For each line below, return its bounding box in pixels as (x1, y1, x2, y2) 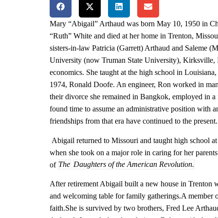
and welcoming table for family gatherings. (50, 192, 181, 200)
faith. (50, 204, 65, 213)
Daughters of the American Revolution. (73, 160, 194, 169)
